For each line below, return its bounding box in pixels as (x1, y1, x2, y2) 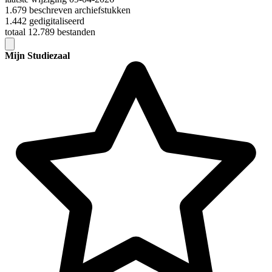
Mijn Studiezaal (5, 50, 70, 61)
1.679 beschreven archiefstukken (5, 5, 131, 16)
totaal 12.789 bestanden (5, 27, 95, 38)
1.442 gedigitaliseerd (5, 16, 84, 27)
